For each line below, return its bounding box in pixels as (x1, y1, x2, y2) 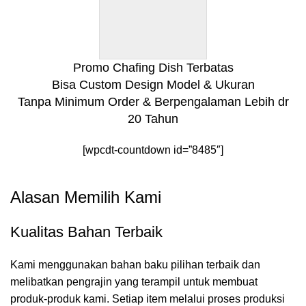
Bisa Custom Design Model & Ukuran (51, 77, 255, 92)
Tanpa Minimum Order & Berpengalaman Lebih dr (17, 94, 289, 109)
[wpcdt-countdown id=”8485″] (83, 143, 223, 156)
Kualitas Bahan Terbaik (10, 223, 163, 240)
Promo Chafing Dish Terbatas (72, 60, 234, 74)
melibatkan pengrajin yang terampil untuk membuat (10, 275, 258, 288)
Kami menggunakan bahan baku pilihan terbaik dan (10, 258, 260, 270)
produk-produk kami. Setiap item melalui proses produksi (10, 292, 285, 305)
